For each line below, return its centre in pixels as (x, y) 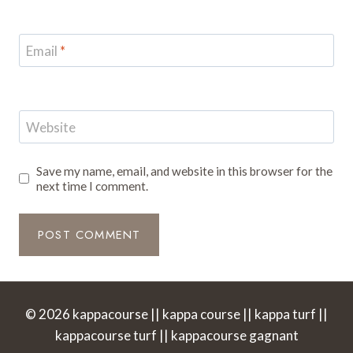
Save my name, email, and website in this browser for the (185, 171)
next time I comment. (93, 186)
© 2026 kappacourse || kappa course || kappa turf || (176, 314)
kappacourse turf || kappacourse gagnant (176, 336)
